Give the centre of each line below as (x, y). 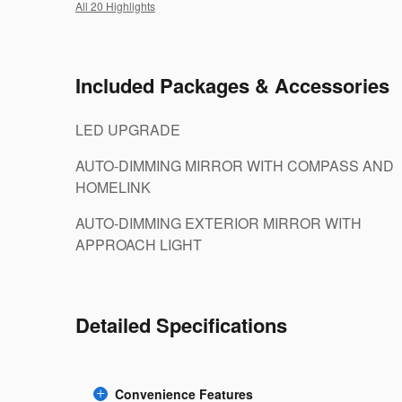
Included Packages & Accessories (232, 85)
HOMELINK (113, 187)
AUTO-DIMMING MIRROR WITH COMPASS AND (235, 166)
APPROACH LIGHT (139, 245)
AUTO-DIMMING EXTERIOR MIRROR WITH (218, 223)
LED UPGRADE (128, 130)
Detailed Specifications (181, 325)
